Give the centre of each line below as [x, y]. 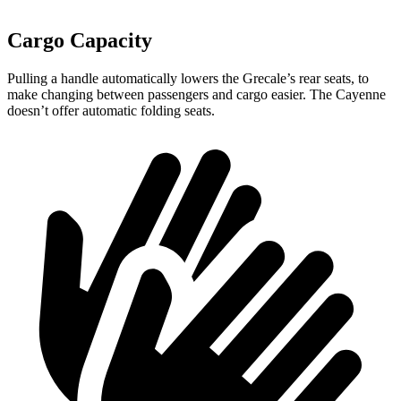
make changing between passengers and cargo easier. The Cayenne [196, 95]
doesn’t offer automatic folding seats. [111, 111]
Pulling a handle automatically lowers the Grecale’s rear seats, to [188, 79]
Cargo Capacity [80, 41]
